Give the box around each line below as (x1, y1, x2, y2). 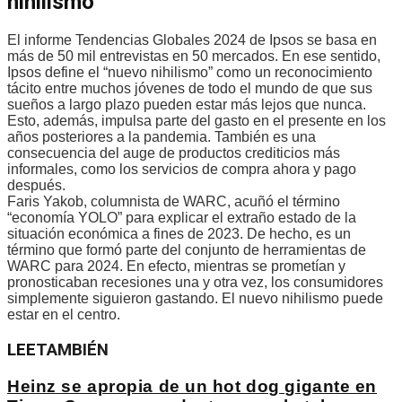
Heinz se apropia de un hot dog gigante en (7, 376, 378, 396)
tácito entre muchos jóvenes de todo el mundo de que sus (7, 81, 372, 97)
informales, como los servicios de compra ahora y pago (7, 162, 356, 178)
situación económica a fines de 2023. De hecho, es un (7, 226, 351, 242)
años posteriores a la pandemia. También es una (7, 129, 316, 145)
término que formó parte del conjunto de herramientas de (7, 242, 366, 258)
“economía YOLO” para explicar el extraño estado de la (7, 210, 356, 226)
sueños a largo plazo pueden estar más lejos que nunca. (7, 97, 366, 113)
